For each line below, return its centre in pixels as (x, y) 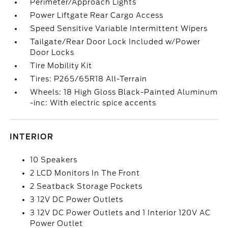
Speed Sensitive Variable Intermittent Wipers (119, 28)
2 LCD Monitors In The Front (85, 173)
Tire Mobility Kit (61, 66)
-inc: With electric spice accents (93, 103)
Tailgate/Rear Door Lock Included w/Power (116, 42)
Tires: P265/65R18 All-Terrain (89, 79)
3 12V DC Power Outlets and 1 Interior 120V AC (121, 213)
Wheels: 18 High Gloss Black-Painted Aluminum (124, 92)
